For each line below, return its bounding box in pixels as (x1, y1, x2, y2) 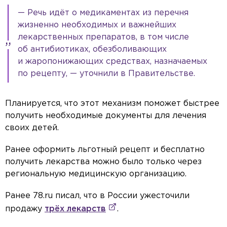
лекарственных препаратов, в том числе (18, 33, 189, 42)
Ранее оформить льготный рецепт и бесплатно (5, 146, 205, 154)
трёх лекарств (45, 205, 106, 213)
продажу (5, 205, 45, 213)
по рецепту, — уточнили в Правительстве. (18, 70, 195, 78)
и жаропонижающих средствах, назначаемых (18, 58, 207, 66)
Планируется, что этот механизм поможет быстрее (5, 100, 219, 108)
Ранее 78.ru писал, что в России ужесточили (5, 192, 190, 200)
